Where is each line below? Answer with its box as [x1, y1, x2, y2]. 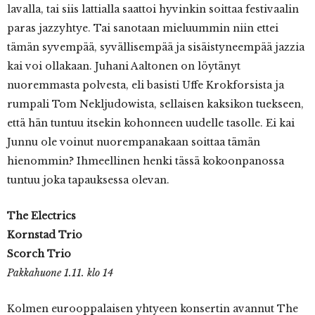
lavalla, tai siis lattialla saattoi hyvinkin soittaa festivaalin [7, 3, 299, 16]
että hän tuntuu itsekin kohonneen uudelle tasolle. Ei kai [7, 117, 295, 130]
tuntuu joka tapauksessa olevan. [7, 174, 169, 187]
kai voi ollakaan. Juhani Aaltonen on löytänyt [7, 60, 240, 73]
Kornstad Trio [7, 229, 82, 242]
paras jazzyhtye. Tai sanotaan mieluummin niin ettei [7, 22, 278, 35]
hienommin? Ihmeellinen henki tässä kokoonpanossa [7, 155, 284, 168]
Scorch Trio [7, 247, 71, 261]
